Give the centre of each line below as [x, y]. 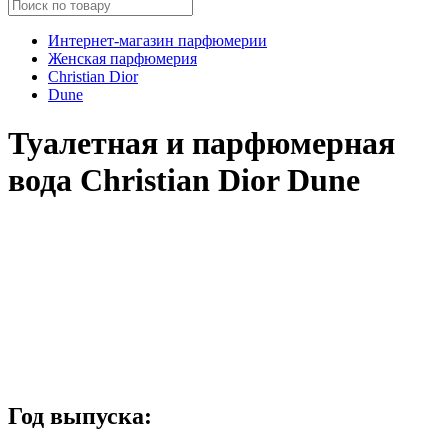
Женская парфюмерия [122, 58]
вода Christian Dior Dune [184, 180]
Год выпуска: [80, 415]
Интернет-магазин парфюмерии [157, 40]
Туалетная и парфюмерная [201, 143]
